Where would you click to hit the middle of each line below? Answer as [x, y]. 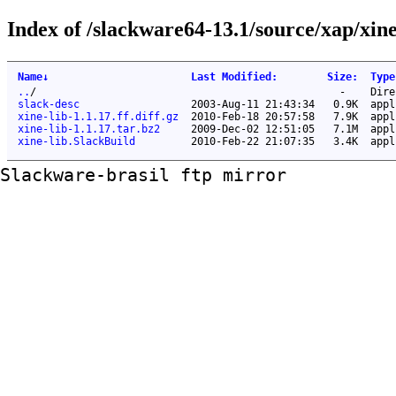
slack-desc [49, 104]
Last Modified [231, 76]
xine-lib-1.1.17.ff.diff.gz [98, 116]
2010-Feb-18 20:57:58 [253, 116]
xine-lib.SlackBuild [76, 141]
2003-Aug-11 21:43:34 [253, 104]
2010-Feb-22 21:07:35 [253, 141]
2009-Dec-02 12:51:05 [253, 129]
